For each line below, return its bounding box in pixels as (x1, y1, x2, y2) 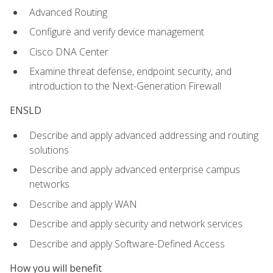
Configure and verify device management (29, 25, 204, 39)
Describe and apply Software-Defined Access (29, 237, 225, 251)
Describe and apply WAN (29, 197, 137, 211)
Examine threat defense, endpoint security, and (29, 65, 232, 79)
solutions (29, 143, 69, 157)
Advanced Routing (29, 5, 107, 19)
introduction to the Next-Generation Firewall (29, 79, 221, 93)
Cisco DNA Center (29, 44, 108, 58)
